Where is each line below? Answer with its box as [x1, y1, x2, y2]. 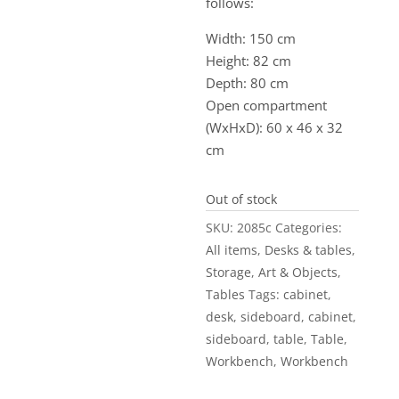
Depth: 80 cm [206, 74, 289, 92]
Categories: [275, 219, 343, 236]
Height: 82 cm [206, 52, 292, 69]
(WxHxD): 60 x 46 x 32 [206, 118, 344, 136]
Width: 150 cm [206, 29, 297, 47]
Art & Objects [258, 264, 338, 281]
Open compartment [206, 96, 328, 114]
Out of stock [206, 191, 278, 208]
